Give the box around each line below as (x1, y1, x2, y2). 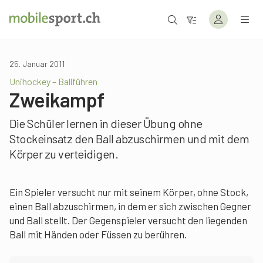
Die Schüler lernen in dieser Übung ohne (9, 116, 203, 130)
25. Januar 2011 (9, 59, 65, 69)
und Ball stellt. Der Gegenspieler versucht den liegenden (9, 214, 247, 226)
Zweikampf (9, 87, 104, 112)
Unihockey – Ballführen (9, 76, 97, 87)
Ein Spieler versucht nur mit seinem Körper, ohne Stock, (9, 186, 248, 198)
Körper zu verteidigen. (9, 147, 118, 161)
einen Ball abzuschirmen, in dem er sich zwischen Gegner (9, 200, 251, 212)
